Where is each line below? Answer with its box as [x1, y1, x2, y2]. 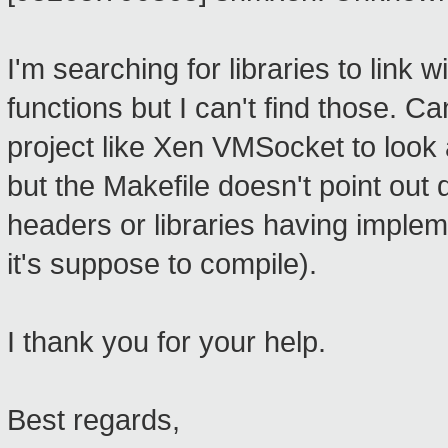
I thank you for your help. [7, 326, 326, 359]
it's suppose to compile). [7, 248, 317, 281]
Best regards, [7, 404, 180, 437]
